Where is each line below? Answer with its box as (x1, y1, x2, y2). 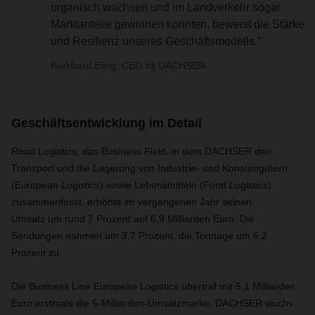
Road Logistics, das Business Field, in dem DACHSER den (11, 146, 271, 157)
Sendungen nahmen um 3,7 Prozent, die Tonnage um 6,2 (11, 230, 267, 241)
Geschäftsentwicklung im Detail (11, 116, 202, 130)
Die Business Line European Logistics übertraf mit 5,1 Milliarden (11, 281, 295, 292)
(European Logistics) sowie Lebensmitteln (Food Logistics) (11, 179, 271, 191)
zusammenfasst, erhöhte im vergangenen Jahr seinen (11, 196, 252, 207)
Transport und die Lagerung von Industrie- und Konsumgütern (11, 162, 288, 174)
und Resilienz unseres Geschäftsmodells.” (51, 35, 261, 47)
